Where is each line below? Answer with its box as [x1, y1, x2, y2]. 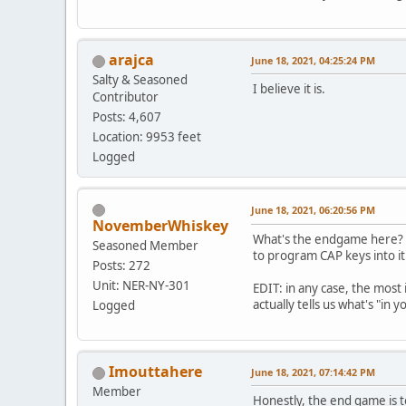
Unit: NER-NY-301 [92, 277, 190, 295]
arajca [109, 50, 154, 71]
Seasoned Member [92, 237, 198, 255]
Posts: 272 [92, 257, 150, 275]
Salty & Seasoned [92, 72, 188, 89]
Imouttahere [109, 362, 202, 382]
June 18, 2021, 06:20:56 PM [251, 203, 375, 217]
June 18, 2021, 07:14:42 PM [251, 365, 375, 380]
